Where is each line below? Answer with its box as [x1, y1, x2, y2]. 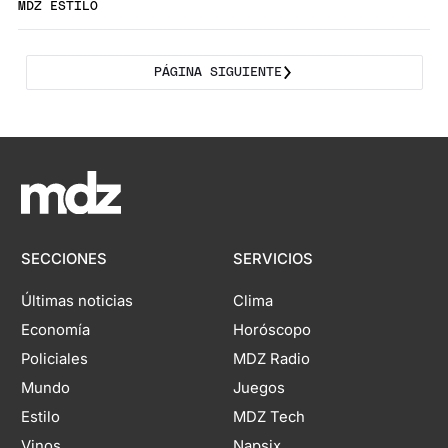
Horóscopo [232, 321, 311, 340]
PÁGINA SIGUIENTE [153, 66, 282, 80]
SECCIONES [21, 250, 108, 269]
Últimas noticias [21, 292, 134, 311]
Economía [21, 321, 91, 340]
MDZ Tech [232, 408, 305, 427]
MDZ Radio [232, 350, 310, 369]
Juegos [232, 379, 285, 398]
